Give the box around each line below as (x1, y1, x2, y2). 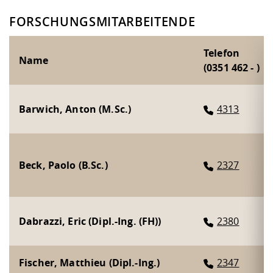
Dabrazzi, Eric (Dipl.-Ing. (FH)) (19, 214, 161, 228)
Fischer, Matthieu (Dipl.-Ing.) (19, 255, 160, 269)
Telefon (204, 46, 239, 60)
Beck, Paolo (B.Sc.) (19, 158, 108, 172)
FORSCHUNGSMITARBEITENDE (9, 13, 196, 30)
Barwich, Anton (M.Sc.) (19, 102, 132, 116)
